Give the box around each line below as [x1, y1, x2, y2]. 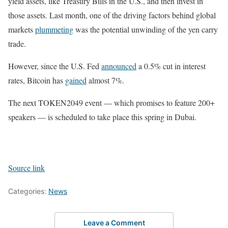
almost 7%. [87, 74, 124, 85]
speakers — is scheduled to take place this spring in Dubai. [8, 111, 196, 122]
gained [65, 74, 87, 85]
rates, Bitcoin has [8, 74, 65, 85]
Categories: [8, 186, 48, 195]
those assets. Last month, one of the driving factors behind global [8, 9, 216, 20]
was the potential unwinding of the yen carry [73, 23, 218, 35]
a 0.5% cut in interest [136, 60, 206, 71]
